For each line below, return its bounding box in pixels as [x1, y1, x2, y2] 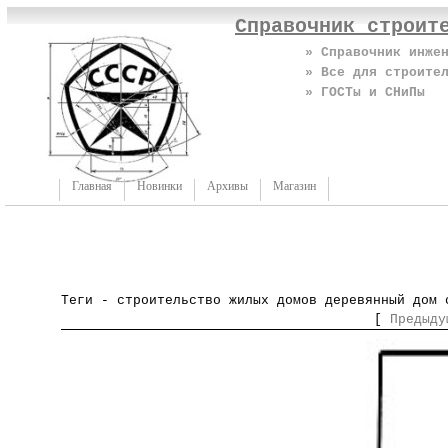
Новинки [137, 179, 182, 193]
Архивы [207, 179, 248, 193]
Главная [72, 179, 112, 193]
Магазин [273, 179, 316, 193]
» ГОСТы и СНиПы [305, 85, 425, 100]
